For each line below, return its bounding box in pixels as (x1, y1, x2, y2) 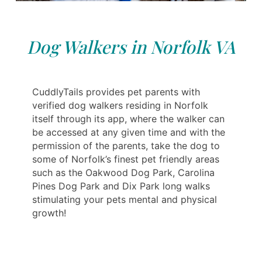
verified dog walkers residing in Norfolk (32, 99, 208, 112)
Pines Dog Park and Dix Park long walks (32, 180, 210, 192)
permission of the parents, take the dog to (32, 140, 220, 152)
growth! (32, 207, 66, 219)
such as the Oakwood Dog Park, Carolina (32, 167, 215, 179)
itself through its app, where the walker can (32, 113, 225, 125)
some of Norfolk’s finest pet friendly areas (32, 153, 219, 166)
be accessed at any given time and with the (32, 126, 225, 139)
